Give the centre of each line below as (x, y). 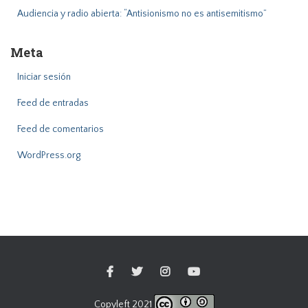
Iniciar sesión (44, 77)
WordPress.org (49, 155)
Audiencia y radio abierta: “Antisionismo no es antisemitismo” (142, 14)
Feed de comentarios (60, 129)
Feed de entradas (53, 103)
